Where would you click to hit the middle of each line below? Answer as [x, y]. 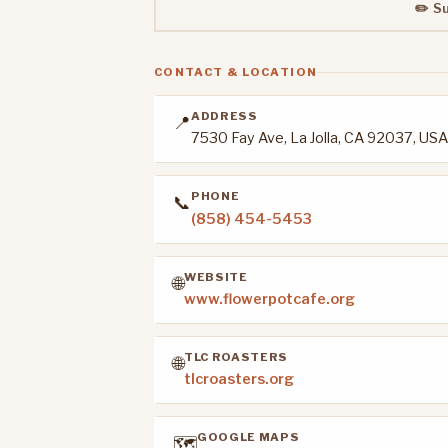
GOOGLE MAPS [248, 437]
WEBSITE [216, 276]
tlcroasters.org [239, 379]
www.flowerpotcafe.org [269, 299]
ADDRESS [224, 115]
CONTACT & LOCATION [236, 72]
